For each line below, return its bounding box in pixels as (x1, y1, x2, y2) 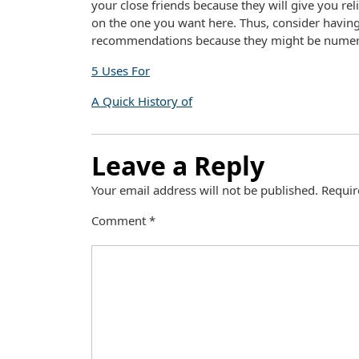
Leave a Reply (91, 148, 264, 183)
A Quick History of (91, 93, 192, 109)
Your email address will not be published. (91, 182, 318, 198)
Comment (91, 212, 149, 228)
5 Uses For (91, 63, 150, 79)
